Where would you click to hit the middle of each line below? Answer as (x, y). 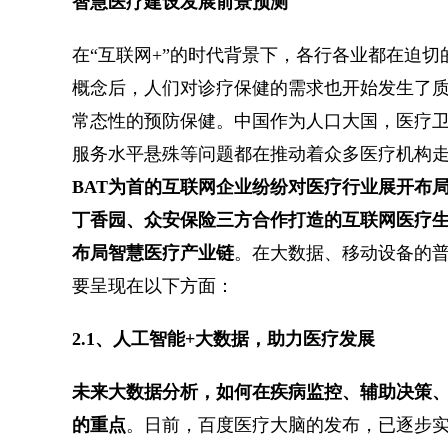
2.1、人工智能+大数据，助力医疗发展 (223, 338)
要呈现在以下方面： (153, 285)
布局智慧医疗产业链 (153, 252)
